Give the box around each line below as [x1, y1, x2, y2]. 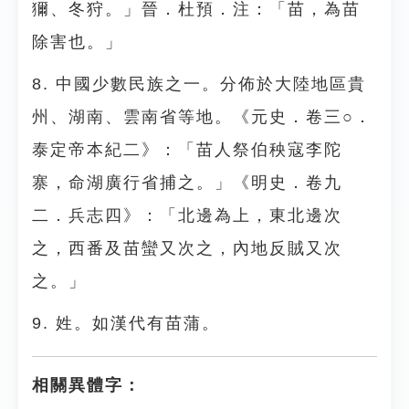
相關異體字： [32, 376, 142, 394]
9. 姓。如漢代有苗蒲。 [32, 314, 220, 332]
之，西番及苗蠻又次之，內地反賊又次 [32, 239, 342, 257]
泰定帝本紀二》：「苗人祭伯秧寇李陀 [32, 141, 342, 159]
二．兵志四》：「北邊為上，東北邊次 [32, 206, 342, 225]
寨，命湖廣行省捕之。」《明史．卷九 [32, 173, 342, 192]
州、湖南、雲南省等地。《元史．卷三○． [32, 108, 372, 126]
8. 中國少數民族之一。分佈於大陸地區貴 [32, 75, 366, 93]
